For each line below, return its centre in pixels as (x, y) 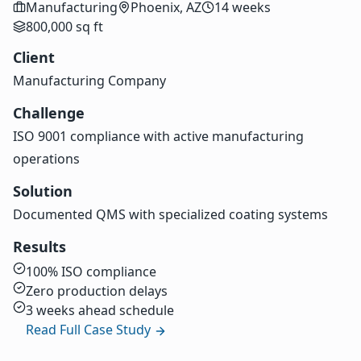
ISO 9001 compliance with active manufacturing (158, 137)
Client (34, 58)
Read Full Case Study (90, 330)
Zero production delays (97, 291)
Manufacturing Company (89, 81)
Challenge (49, 113)
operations (46, 159)
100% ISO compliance (91, 272)
